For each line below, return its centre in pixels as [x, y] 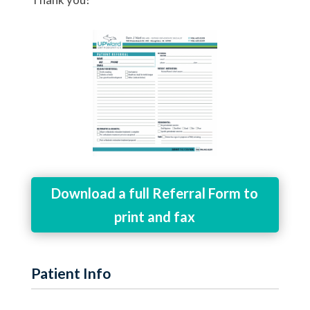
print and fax [155, 216]
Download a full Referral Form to [155, 193]
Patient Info [71, 273]
